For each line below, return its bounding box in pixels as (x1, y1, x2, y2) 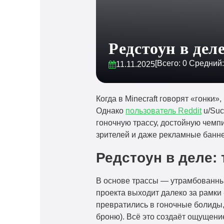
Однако (96, 106, 125, 115)
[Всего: (155, 59, 182, 67)
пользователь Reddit (125, 106, 201, 115)
